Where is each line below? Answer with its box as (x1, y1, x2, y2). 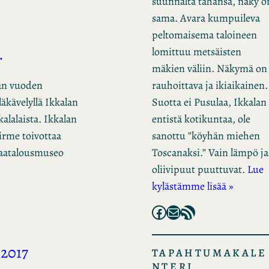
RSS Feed (180, 202, 188, 222)
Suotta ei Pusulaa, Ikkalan (151, 94, 267, 109)
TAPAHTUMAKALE (151, 245, 267, 260)
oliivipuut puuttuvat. (151, 162, 247, 177)
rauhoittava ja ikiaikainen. (151, 77, 268, 92)
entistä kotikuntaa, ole (151, 111, 250, 126)
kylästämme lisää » (151, 178, 234, 193)
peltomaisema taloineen (151, 27, 257, 42)
